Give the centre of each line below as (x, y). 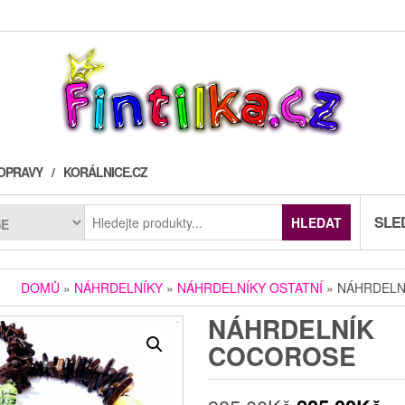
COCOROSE (283, 356)
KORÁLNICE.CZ (106, 172)
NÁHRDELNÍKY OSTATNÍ (250, 288)
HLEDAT (317, 223)
